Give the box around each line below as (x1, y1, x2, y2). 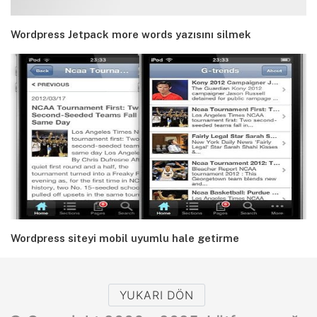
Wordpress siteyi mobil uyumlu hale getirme (11, 231, 239, 244)
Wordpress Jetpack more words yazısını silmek (11, 28, 251, 41)
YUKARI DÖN (119, 287, 194, 302)
